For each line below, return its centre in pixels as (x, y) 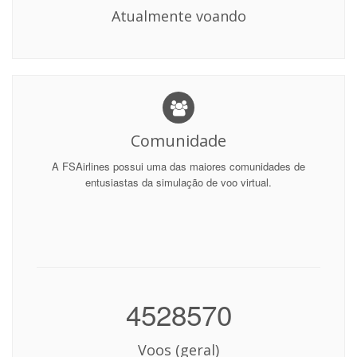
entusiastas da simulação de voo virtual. (178, 182)
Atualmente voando (178, 16)
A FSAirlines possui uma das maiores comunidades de (178, 166)
